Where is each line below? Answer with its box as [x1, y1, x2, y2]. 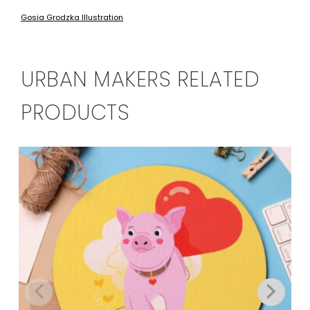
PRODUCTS [21, 98, 129, 128]
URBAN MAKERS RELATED [21, 65, 259, 95]
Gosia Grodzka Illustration [21, 12, 123, 24]
